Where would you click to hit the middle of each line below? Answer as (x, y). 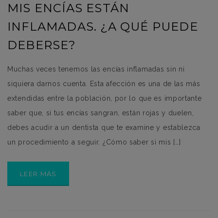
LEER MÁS (38, 174)
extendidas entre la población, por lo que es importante (105, 99)
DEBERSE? (42, 45)
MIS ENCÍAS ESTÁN (69, 8)
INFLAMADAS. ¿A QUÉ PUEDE (103, 27)
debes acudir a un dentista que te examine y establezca (104, 128)
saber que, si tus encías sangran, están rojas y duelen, (101, 113)
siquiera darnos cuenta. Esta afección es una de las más (104, 84)
